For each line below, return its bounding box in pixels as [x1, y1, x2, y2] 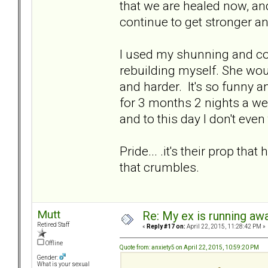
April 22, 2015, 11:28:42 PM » [185, 223, 266, 230]
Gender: [37, 254, 59, 261]
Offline [44, 240, 63, 247]
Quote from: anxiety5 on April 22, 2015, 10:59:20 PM [120, 243, 259, 251]
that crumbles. [120, 159, 199, 175]
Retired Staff [37, 221, 69, 229]
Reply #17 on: [147, 223, 185, 230]
